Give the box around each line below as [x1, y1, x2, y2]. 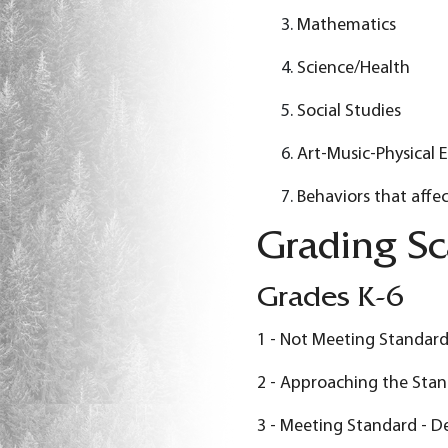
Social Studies [296, 101, 401, 121]
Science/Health [296, 58, 410, 78]
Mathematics [296, 15, 396, 35]
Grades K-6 [256, 285, 403, 316]
